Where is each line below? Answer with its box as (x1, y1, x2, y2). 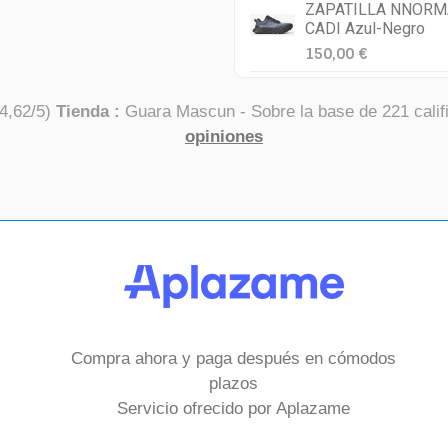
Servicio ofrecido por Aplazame (117, 399, 351, 418)
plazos (209, 374, 259, 393)
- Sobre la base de (234, 102, 382, 121)
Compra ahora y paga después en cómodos (71, 349, 397, 368)
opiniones (185, 127, 263, 146)
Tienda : (55, 102, 120, 121)
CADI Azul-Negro (305, 19, 425, 38)
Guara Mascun (124, 102, 235, 121)
